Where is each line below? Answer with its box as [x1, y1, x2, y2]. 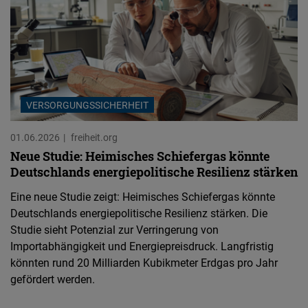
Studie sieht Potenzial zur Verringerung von [10, 221, 219, 237]
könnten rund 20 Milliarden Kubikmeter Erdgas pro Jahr [10, 254, 278, 270]
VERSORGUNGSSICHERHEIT [26, 98, 148, 111]
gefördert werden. [10, 271, 95, 287]
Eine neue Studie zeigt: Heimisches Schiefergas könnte [10, 188, 275, 204]
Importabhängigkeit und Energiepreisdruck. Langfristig [10, 238, 274, 254]
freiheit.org [71, 130, 118, 144]
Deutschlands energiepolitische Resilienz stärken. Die [10, 205, 267, 221]
